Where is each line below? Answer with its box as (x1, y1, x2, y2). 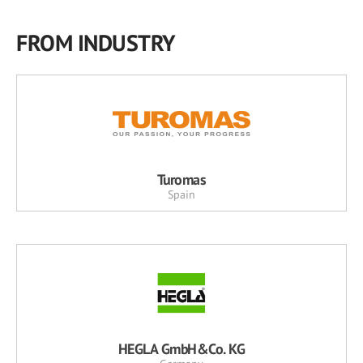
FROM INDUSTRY (16, 28, 176, 58)
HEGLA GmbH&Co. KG (117, 340, 246, 359)
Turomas (156, 170, 207, 190)
